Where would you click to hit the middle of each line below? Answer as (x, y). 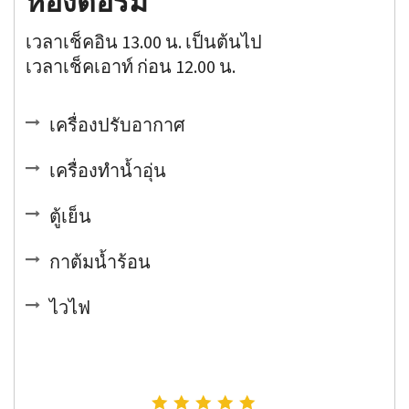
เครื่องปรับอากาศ (118, 124)
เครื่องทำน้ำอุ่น (108, 170)
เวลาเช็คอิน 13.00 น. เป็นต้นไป (144, 41)
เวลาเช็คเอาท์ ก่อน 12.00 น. (131, 66)
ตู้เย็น (71, 215)
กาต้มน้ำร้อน (100, 261)
